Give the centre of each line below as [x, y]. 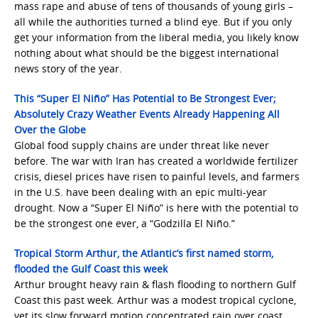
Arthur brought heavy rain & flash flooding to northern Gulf [155, 284]
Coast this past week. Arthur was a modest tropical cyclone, [155, 300]
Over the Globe [50, 130]
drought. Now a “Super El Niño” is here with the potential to [156, 208]
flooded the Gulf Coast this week [91, 269]
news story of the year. [68, 68]
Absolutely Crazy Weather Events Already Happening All [147, 114]
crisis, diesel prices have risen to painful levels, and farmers [157, 176]
